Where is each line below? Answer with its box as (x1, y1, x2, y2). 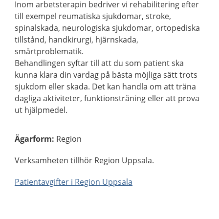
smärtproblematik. (15, 46, 84, 57)
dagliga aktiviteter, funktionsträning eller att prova (15, 93, 199, 104)
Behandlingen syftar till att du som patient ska (15, 58, 184, 68)
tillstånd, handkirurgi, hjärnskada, (15, 34, 138, 45)
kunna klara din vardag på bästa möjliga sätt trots (15, 69, 197, 80)
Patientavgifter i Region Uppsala (15, 176, 132, 187)
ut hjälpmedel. (15, 105, 67, 115)
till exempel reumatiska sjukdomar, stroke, (15, 11, 171, 22)
